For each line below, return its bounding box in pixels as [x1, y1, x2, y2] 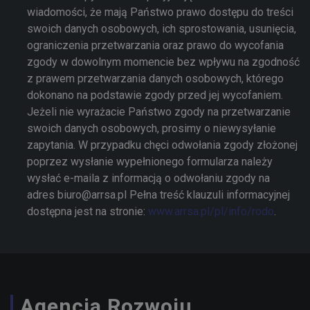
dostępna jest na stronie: [27, 205, 148, 219]
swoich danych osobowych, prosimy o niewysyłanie [27, 122, 276, 136]
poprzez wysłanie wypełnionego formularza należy [27, 155, 273, 169]
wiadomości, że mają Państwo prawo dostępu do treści [27, 6, 293, 19]
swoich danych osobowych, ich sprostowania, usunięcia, [27, 22, 296, 36]
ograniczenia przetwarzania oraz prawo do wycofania [27, 39, 284, 53]
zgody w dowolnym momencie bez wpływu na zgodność [27, 55, 300, 69]
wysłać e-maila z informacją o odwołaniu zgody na [27, 172, 270, 185]
